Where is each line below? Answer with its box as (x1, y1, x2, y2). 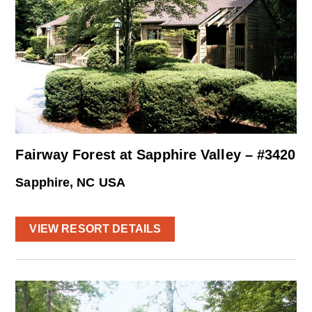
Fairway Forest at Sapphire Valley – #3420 (15, 147, 296, 163)
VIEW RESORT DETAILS (29, 223, 162, 235)
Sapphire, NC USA (15, 175, 125, 190)
